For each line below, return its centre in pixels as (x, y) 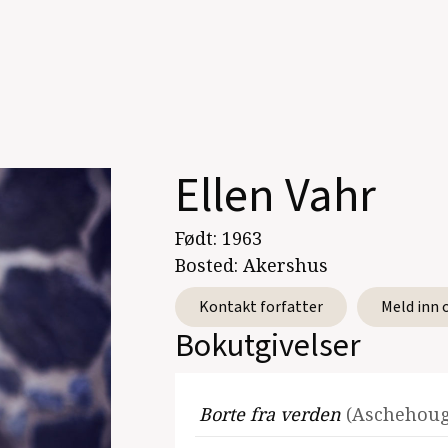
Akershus (285, 265)
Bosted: (208, 265)
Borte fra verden (272, 414)
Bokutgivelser (267, 346)
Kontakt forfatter (260, 307)
